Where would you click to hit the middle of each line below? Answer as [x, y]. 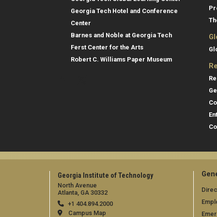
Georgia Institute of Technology [105, 176]
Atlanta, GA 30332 [83, 193]
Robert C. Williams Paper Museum [121, 60]
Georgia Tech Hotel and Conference [124, 11]
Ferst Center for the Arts [107, 47]
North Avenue [77, 186]
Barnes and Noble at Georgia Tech [121, 35]
